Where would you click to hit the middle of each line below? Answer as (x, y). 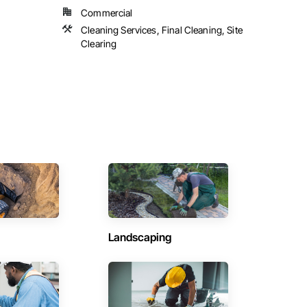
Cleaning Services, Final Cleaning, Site (162, 30)
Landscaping (139, 237)
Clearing (99, 44)
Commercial (107, 13)
